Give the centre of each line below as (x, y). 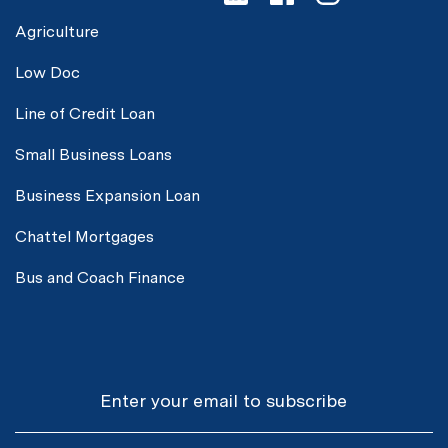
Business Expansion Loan (107, 196)
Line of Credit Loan (85, 114)
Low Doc (47, 73)
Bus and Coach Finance (100, 278)
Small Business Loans (93, 155)
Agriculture (57, 32)
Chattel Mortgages (84, 237)
